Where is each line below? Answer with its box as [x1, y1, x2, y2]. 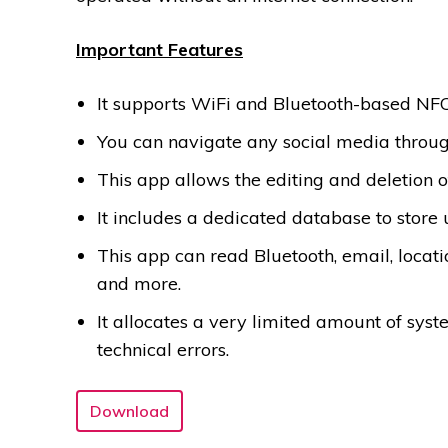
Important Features [76, 38, 243, 62]
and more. [97, 272, 181, 296]
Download [90, 401, 169, 422]
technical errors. [97, 338, 229, 362]
